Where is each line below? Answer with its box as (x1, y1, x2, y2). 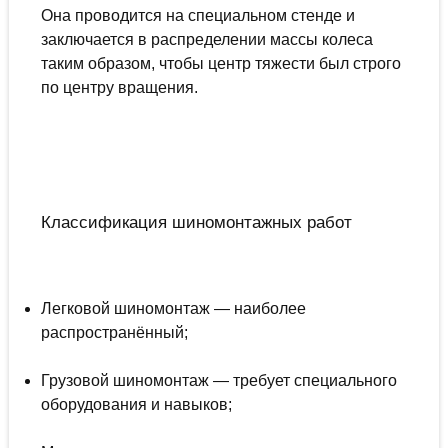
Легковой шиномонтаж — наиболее (40, 300, 306, 318)
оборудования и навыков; (40, 396, 232, 414)
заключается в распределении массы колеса (40, 31, 373, 49)
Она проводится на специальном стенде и (40, 7, 355, 25)
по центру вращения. (40, 79, 198, 97)
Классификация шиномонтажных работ (40, 212, 352, 233)
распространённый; (40, 324, 188, 342)
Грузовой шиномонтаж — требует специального (40, 372, 397, 390)
